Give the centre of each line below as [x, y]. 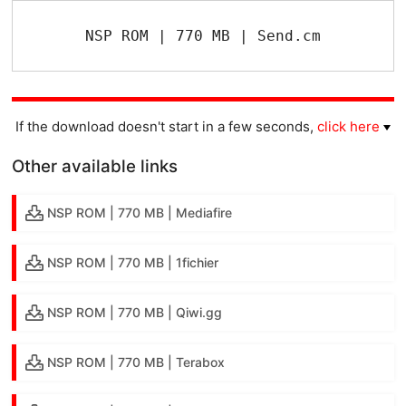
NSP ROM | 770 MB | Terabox [136, 362]
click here [348, 126]
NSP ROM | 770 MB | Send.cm [203, 35]
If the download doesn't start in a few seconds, [166, 126]
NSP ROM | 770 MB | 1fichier [133, 262]
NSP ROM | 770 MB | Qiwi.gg [135, 312]
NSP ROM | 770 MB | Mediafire [140, 212]
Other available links [95, 166]
